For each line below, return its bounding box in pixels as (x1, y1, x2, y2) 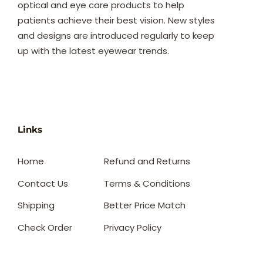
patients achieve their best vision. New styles (18, 14, 215, 26)
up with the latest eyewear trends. (18, 44, 169, 57)
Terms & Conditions (104, 177, 190, 190)
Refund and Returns (104, 155, 190, 168)
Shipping (18, 199, 55, 212)
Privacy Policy (104, 221, 161, 234)
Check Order (18, 221, 72, 234)
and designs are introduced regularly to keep (18, 29, 214, 42)
